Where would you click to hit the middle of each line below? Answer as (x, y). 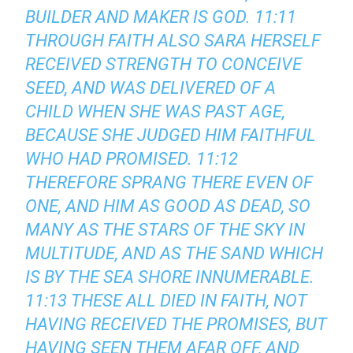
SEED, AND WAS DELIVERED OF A (151, 88)
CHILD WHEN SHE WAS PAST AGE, (156, 112)
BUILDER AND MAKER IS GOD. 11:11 (161, 17)
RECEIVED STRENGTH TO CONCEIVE (164, 65)
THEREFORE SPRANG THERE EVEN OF (169, 183)
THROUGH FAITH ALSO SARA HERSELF (173, 41)
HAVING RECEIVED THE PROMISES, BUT (176, 325)
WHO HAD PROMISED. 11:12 (132, 159)
